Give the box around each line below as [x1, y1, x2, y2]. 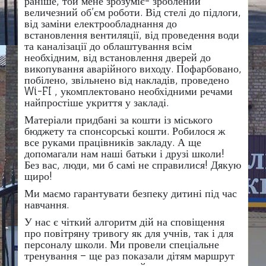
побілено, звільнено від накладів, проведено [24, 73, 229, 87]
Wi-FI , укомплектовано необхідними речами [24, 84, 233, 98]
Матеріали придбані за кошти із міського [24, 113, 213, 126]
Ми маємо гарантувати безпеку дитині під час [24, 186, 237, 200]
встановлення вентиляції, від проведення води [24, 28, 239, 42]
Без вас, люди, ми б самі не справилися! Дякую [24, 158, 241, 172]
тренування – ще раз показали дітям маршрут [24, 249, 235, 262]
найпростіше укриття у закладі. [24, 96, 169, 109]
